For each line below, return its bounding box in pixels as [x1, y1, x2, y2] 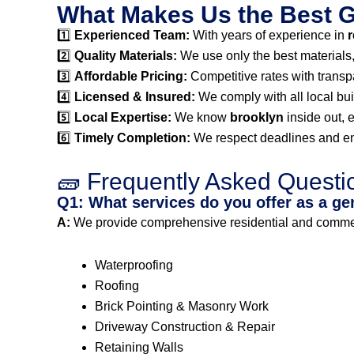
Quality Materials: [74, 49, 177, 62]
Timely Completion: [74, 131, 190, 145]
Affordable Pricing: [74, 70, 187, 83]
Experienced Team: [74, 28, 190, 42]
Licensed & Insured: [74, 90, 195, 104]
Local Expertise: [74, 111, 171, 124]
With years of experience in [190, 28, 348, 42]
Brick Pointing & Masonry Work [95, 299, 269, 313]
